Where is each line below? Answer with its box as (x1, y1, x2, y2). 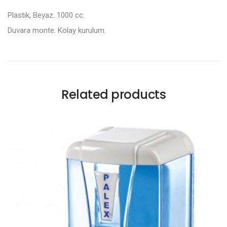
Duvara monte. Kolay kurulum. (8, 26, 106, 35)
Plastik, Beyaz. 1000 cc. (8, 11, 85, 20)
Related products (61, 86, 166, 103)
